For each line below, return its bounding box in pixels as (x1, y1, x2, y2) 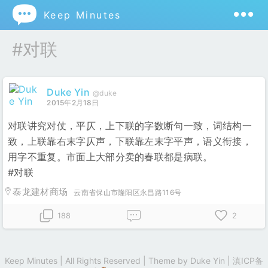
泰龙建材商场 (13, 186, 68, 197)
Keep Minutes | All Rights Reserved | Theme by (5, 255, 190, 266)
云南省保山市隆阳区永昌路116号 (74, 188, 182, 197)
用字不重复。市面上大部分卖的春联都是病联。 (8, 151, 213, 163)
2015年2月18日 (47, 98, 99, 107)
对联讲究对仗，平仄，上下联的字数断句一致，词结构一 (8, 120, 252, 132)
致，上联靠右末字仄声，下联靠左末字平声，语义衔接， (8, 135, 252, 147)
